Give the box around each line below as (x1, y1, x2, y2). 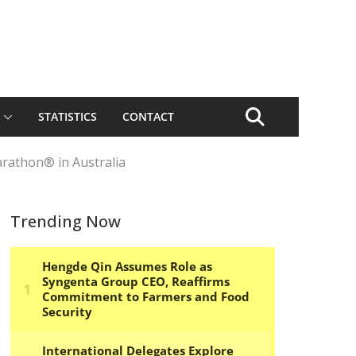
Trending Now (10, 211, 121, 232)
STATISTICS (38, 109, 97, 124)
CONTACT (122, 109, 174, 124)
